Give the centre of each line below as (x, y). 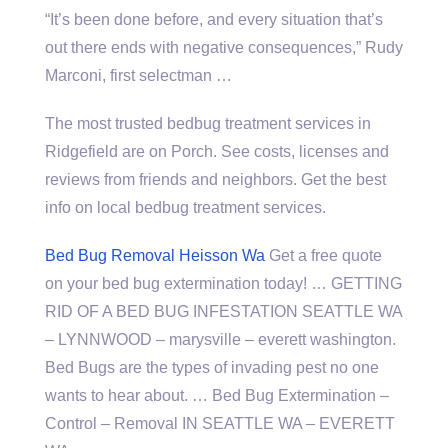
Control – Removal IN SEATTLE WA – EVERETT (220, 423)
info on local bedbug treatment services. (185, 207)
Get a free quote (323, 255)
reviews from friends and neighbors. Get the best (215, 179)
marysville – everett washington (280, 339)
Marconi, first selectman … (138, 75)
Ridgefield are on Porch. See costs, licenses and (217, 151)
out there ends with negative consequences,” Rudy (224, 47)
